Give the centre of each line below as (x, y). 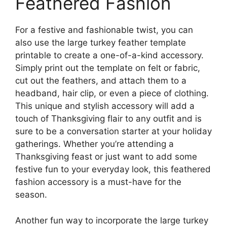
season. (31, 195)
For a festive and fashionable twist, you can (104, 30)
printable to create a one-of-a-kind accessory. (109, 55)
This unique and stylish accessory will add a (105, 106)
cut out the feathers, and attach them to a (101, 81)
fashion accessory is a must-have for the (98, 182)
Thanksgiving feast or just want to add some (106, 157)
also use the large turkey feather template (101, 43)
